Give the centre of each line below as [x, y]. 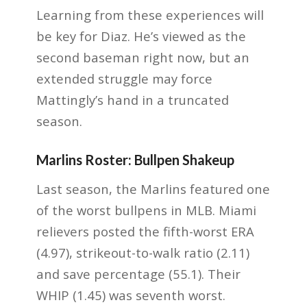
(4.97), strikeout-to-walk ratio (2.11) [143, 253]
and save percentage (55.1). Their [138, 274]
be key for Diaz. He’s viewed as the [141, 36]
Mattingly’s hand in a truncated [132, 100]
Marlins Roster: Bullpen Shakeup [135, 160]
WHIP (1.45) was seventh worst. [131, 295]
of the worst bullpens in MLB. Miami [146, 210]
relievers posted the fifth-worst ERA [145, 232]
